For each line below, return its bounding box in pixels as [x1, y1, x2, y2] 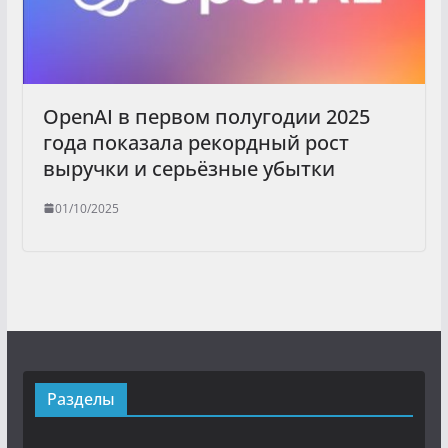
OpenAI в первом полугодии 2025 [42, 102, 370, 130]
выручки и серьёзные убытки [42, 154, 335, 182]
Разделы [46, 388, 115, 410]
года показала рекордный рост [42, 128, 349, 156]
